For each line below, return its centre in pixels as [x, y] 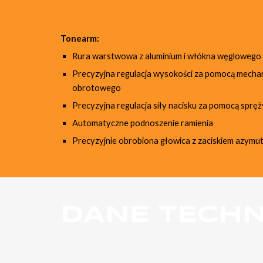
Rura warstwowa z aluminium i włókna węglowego [166, 56]
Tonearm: [80, 38]
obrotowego [96, 88]
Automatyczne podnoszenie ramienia [142, 123]
